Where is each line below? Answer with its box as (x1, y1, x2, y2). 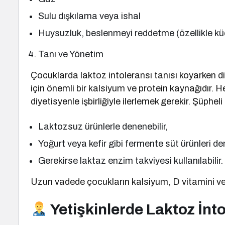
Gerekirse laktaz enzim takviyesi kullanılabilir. (38, 156, 223, 166)
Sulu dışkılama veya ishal (38, 11, 141, 21)
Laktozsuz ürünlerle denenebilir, (38, 122, 168, 132)
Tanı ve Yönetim (38, 49, 104, 59)
